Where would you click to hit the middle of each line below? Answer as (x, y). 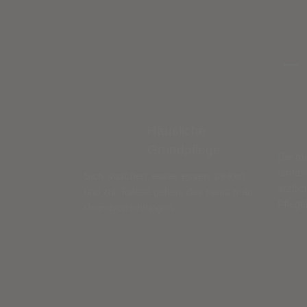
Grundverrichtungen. (130, 207)
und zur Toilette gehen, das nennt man (168, 191)
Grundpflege (184, 149)
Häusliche (177, 130)
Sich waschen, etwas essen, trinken (164, 175)
